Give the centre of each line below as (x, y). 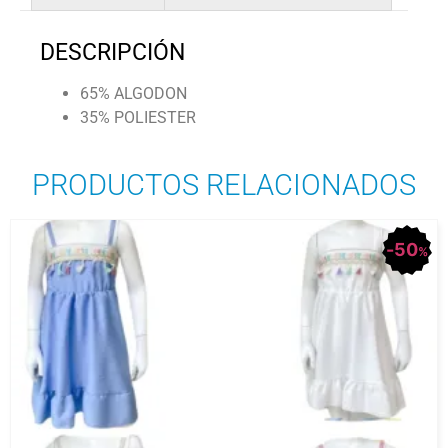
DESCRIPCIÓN (112, 52)
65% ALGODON (133, 93)
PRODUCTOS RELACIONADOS (224, 184)
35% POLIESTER (138, 117)
